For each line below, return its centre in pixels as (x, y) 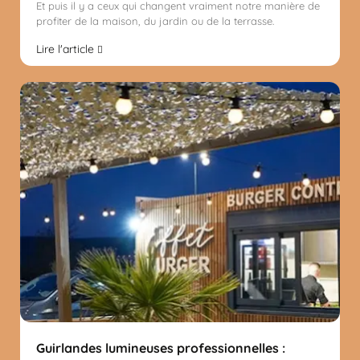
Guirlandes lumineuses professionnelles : (161, 348)
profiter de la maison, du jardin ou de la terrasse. (155, 21)
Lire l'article (67, 49)
